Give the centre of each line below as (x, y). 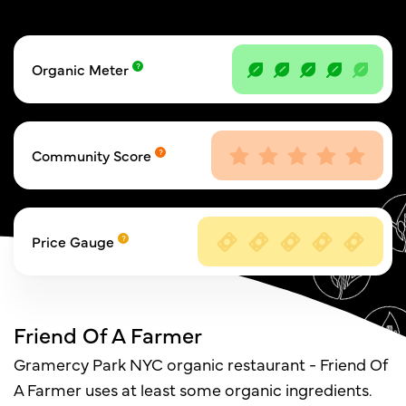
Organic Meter (82, 69)
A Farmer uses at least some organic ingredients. (193, 389)
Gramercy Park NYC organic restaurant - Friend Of (201, 364)
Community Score (93, 155)
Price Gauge (75, 241)
